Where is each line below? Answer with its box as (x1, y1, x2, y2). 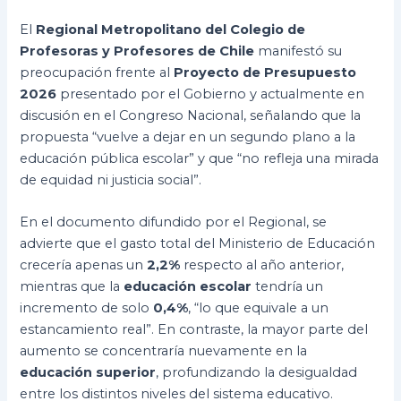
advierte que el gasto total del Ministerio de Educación (20, 235, 376, 252)
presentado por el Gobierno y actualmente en (56, 85, 365, 102)
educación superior (20, 364, 157, 381)
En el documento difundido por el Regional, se (20, 214, 328, 231)
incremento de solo (20, 300, 154, 317)
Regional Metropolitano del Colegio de (36, 21, 306, 38)
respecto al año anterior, (180, 257, 345, 274)
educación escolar (124, 278, 252, 295)
